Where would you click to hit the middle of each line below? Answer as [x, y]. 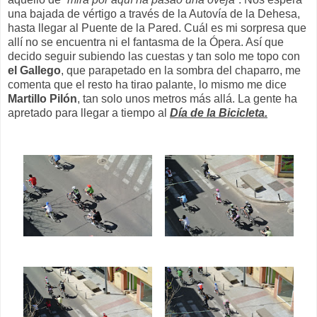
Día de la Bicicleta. [219, 113]
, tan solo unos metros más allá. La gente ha [187, 98]
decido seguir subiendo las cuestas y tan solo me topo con [154, 56]
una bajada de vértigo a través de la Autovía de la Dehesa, [154, 13]
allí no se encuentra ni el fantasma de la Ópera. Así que [146, 42]
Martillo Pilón [42, 98]
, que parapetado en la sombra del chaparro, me [181, 70]
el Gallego [34, 70]
